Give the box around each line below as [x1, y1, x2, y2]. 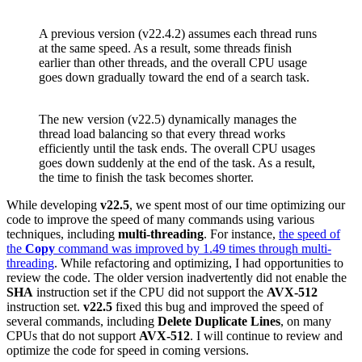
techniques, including [6, 226, 118, 241]
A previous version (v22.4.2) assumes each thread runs [39, 26, 317, 40]
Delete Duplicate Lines [158, 314, 280, 328]
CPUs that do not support [6, 328, 139, 343]
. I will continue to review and [190, 328, 343, 343]
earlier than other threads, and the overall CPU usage [39, 55, 307, 69]
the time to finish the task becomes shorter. [39, 170, 254, 184]
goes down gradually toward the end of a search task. [39, 69, 309, 84]
